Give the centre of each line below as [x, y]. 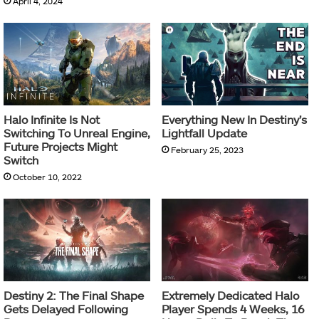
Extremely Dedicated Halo [230, 296]
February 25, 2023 [207, 150]
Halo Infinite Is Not [52, 120]
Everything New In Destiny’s [234, 120]
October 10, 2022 [47, 177]
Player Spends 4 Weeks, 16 [233, 309]
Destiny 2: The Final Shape [74, 296]
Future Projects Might [61, 147]
